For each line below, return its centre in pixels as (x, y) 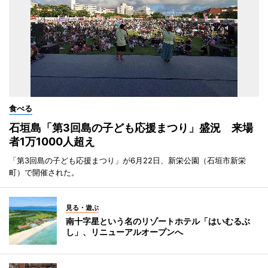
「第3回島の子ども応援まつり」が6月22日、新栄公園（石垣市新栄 (127, 161)
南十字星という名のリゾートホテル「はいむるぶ (158, 221)
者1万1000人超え (52, 142)
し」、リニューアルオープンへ (124, 232)
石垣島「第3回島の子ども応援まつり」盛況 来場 (131, 128)
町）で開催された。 (44, 173)
